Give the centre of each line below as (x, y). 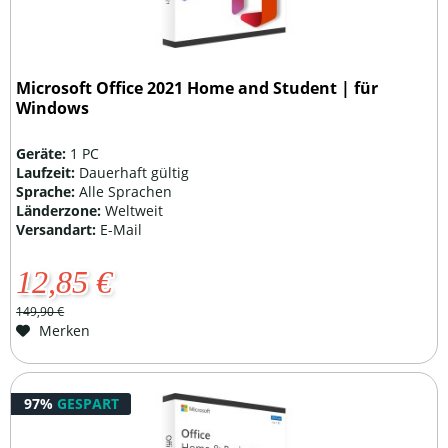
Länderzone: (61, 210)
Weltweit (134, 210)
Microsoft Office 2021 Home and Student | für (197, 87)
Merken (65, 330)
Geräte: (43, 153)
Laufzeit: (48, 172)
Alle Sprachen (126, 191)
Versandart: (58, 229)
